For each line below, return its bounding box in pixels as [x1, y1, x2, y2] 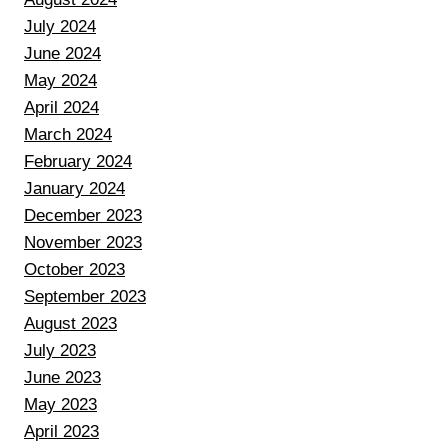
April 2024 [24, 97, 99, 117]
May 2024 [24, 70, 97, 90]
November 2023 [24, 232, 142, 252]
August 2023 [24, 313, 117, 333]
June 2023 [24, 367, 101, 387]
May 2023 [24, 394, 97, 414]
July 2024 [24, 16, 96, 36]
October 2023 [24, 259, 125, 279]
